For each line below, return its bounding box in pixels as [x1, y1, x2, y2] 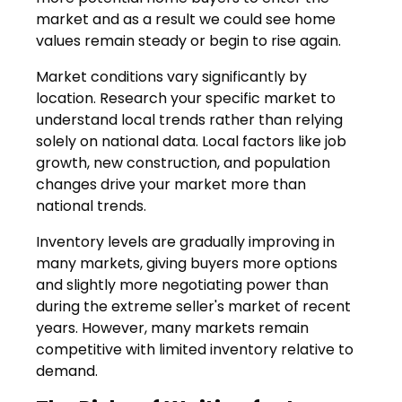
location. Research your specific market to [36, 87, 336, 109]
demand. [36, 360, 98, 381]
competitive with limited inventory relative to [36, 338, 354, 360]
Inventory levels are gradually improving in [36, 231, 335, 252]
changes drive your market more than [36, 173, 306, 195]
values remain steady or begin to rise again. [36, 30, 341, 51]
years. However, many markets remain [36, 317, 309, 338]
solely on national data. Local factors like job [36, 130, 346, 152]
